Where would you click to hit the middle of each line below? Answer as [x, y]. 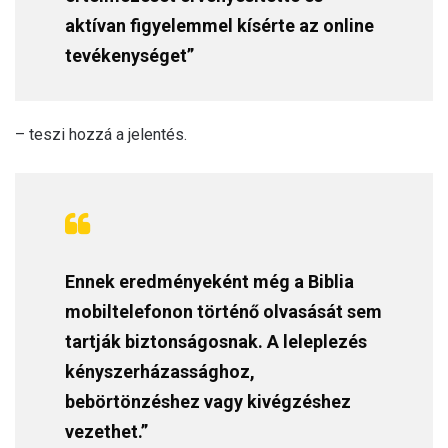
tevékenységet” [129, 56]
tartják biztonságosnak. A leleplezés [216, 342]
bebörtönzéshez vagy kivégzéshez [208, 402]
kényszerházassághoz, [160, 372]
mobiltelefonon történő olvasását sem [223, 312]
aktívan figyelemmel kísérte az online [219, 26]
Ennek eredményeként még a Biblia [209, 282]
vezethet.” [106, 432]
